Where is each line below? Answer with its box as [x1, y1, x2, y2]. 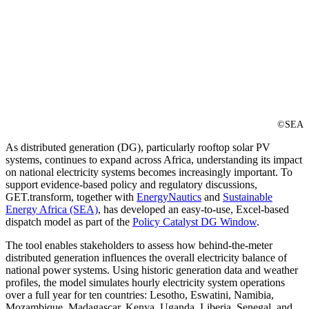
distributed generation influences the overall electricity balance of [6, 252, 287, 264]
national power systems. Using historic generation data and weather [6, 264, 298, 277]
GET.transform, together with [6, 191, 137, 203]
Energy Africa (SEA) [6, 203, 98, 216]
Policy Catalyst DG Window [132, 216, 257, 228]
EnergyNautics [137, 191, 201, 203]
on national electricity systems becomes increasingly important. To [6, 166, 292, 179]
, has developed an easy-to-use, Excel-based [98, 203, 289, 216]
